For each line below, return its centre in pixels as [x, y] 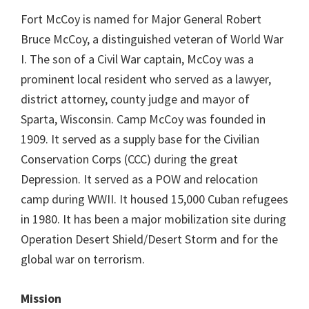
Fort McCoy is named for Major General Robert [141, 19]
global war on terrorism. [83, 259]
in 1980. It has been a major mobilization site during [153, 219]
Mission [41, 298]
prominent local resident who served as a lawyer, [146, 79]
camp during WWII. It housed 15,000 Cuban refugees [154, 199]
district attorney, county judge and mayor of [135, 99]
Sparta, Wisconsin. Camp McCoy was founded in [143, 119]
